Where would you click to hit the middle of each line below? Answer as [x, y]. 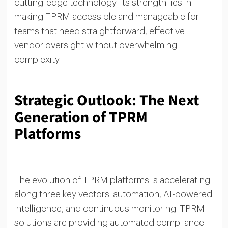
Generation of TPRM [81, 117]
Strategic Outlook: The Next [106, 100]
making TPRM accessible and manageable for [106, 17]
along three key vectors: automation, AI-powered [113, 194]
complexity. [37, 59]
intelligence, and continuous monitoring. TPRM [109, 208]
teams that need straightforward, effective [99, 31]
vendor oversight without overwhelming [95, 45]
